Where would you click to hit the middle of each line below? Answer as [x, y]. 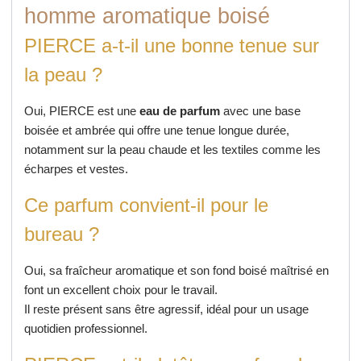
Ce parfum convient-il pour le [146, 205]
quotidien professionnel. [85, 329]
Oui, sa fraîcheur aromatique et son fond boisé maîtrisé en [176, 271]
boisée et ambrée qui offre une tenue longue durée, [156, 131]
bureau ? [61, 234]
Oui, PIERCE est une [81, 111]
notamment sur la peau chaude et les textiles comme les [172, 150]
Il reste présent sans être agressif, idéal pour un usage [166, 309]
